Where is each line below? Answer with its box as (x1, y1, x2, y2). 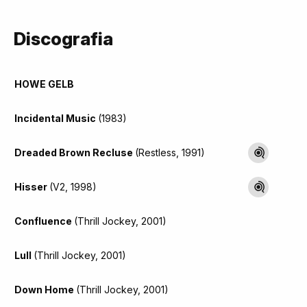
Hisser (14, 180, 49, 193)
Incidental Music (14, 112, 98, 124)
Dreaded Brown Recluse (14, 146, 135, 158)
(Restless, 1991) (135, 146, 205, 158)
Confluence (14, 214, 74, 227)
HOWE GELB (14, 77, 74, 90)
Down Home (14, 283, 76, 295)
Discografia (14, 27, 113, 49)
